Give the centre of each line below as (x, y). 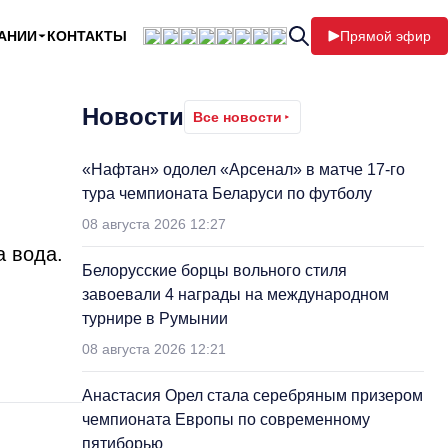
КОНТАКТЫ (87, 36)
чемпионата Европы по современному (226, 419)
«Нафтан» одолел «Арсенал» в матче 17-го (243, 169)
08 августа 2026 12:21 (154, 349)
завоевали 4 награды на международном (235, 294)
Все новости (237, 117)
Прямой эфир (385, 36)
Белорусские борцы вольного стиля (214, 270)
